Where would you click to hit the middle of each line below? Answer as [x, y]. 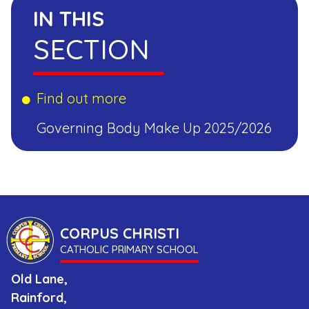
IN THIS [69, 19]
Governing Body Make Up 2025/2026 [154, 128]
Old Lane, [39, 279]
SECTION [91, 49]
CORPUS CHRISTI [120, 233]
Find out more [81, 98]
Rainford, [39, 298]
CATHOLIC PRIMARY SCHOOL [129, 249]
